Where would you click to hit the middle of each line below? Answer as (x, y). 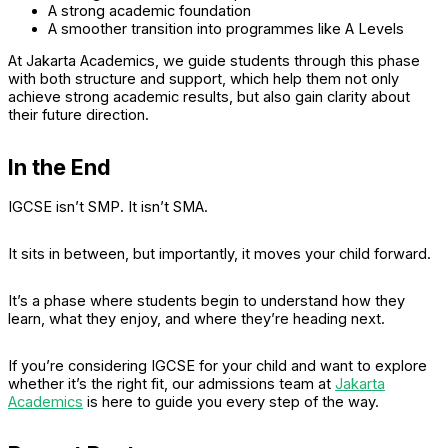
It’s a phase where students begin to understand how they (206, 301)
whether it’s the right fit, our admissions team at (171, 384)
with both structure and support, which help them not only (203, 79)
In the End (59, 166)
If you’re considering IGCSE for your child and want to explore (217, 366)
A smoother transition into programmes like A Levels (226, 28)
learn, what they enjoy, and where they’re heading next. (196, 319)
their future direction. (78, 115)
